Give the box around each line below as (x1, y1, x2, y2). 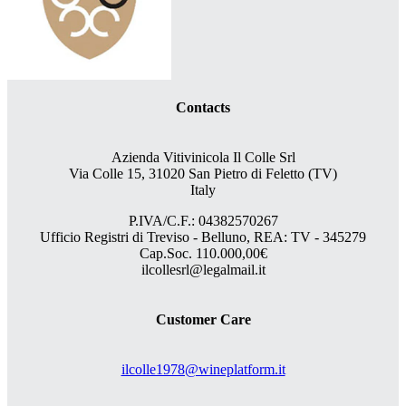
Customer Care (155, 312, 251, 328)
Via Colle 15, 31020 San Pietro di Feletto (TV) (69, 165, 337, 181)
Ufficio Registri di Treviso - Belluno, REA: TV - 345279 (40, 228, 366, 245)
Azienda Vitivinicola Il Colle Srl (111, 149, 295, 165)
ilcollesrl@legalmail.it (140, 261, 266, 277)
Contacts (176, 99, 230, 115)
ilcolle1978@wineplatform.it (121, 362, 285, 378)
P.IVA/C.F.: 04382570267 (128, 212, 278, 228)
